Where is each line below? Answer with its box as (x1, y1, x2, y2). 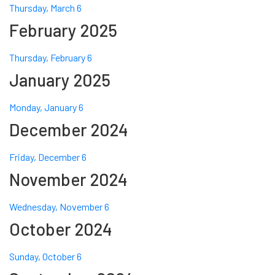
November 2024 (9, 169, 128, 190)
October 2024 (9, 219, 112, 240)
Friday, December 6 (9, 151, 87, 163)
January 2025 (9, 69, 110, 91)
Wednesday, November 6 (9, 201, 109, 213)
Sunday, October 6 (9, 250, 82, 263)
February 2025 (9, 20, 117, 41)
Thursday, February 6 (9, 52, 92, 64)
